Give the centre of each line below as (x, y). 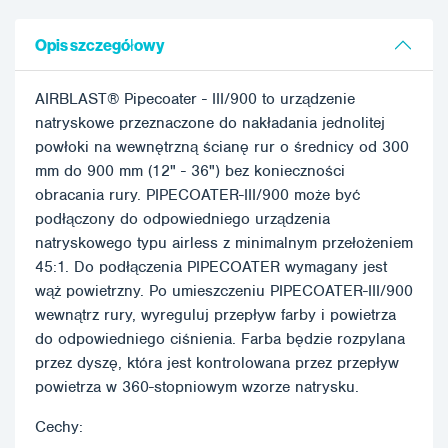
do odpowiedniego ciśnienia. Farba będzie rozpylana (220, 339)
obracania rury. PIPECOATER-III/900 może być (197, 195)
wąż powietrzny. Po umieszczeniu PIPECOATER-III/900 (224, 291)
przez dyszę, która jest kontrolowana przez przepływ (217, 363)
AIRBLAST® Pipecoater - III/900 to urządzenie (195, 99)
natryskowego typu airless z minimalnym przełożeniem (224, 243)
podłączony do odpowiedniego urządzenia (182, 219)
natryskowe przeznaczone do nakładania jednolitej (210, 123)
